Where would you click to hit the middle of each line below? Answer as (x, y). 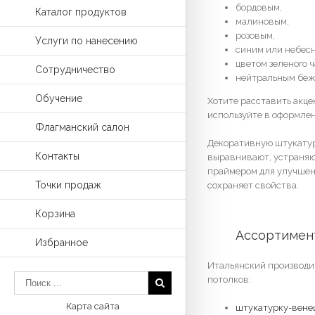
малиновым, (262, 21)
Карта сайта (93, 307)
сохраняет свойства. (253, 185)
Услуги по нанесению (86, 41)
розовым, (255, 35)
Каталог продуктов (81, 12)
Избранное (62, 243)
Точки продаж (68, 185)
